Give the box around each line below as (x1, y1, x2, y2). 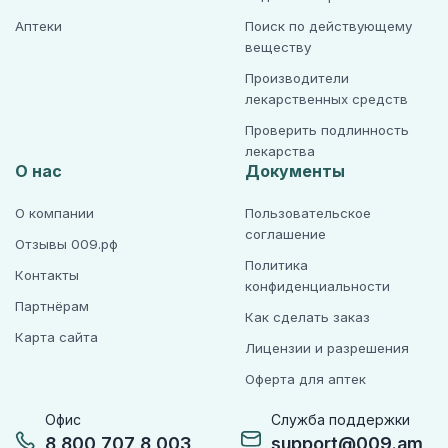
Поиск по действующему (244, 18, 412, 34)
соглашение (244, 226, 326, 242)
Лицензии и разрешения (244, 340, 409, 356)
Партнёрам (15, 298, 89, 314)
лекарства (244, 143, 315, 159)
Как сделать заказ (244, 309, 370, 325)
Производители (244, 70, 349, 86)
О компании (15, 205, 94, 221)
